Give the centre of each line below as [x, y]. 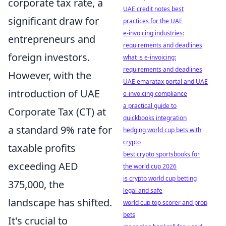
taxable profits [42, 148]
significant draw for [53, 21]
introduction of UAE [54, 94]
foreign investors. [49, 57]
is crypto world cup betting [160, 178]
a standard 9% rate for [60, 130]
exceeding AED [43, 166]
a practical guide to [150, 106]
